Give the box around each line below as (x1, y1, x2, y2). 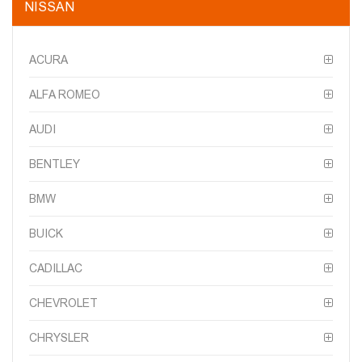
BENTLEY (29, 157, 80, 170)
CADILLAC (29, 261, 82, 275)
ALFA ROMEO (29, 87, 100, 101)
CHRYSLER (29, 330, 89, 344)
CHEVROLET (29, 296, 98, 309)
